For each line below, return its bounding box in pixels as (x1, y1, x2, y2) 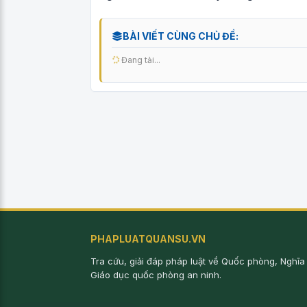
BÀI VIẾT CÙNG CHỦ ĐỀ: (123, 30, 238, 42)
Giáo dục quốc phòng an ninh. (90, 269, 221, 281)
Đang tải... (119, 55, 160, 65)
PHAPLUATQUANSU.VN (90, 233, 206, 245)
